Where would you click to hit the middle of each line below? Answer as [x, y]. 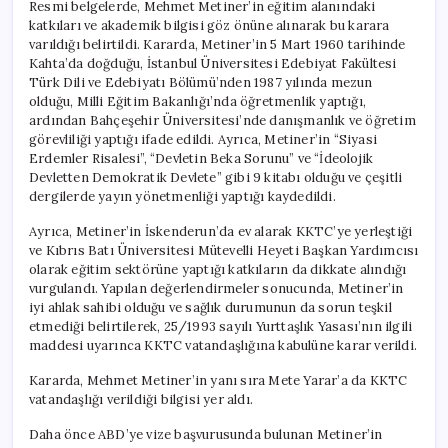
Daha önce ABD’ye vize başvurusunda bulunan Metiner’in [206, 434]
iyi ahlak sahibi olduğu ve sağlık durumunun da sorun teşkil [210, 307]
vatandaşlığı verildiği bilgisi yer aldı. [141, 399]
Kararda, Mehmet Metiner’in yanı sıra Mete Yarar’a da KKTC [218, 380]
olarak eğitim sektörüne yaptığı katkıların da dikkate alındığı [218, 269]
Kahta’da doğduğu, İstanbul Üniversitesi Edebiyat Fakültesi [213, 63]
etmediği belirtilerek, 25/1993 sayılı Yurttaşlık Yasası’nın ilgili [221, 326]
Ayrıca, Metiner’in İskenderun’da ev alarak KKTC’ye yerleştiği [221, 231]
